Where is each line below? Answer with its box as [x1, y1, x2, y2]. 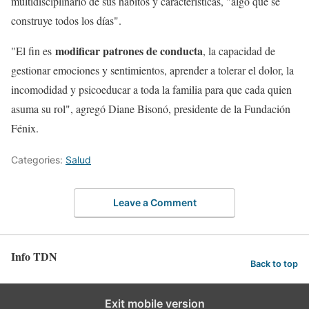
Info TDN [11, 248, 57, 265]
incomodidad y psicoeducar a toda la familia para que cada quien [11, 81, 292, 97]
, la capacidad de [203, 43, 275, 58]
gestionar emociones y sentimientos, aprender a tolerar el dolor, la [11, 62, 294, 77]
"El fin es [11, 43, 52, 58]
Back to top [250, 259, 298, 270]
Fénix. [11, 120, 39, 135]
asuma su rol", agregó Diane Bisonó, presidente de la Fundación [11, 101, 290, 116]
